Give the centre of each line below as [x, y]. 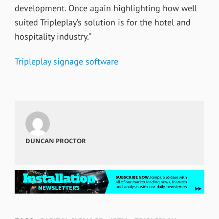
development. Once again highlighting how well [106, 8]
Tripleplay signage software [66, 61]
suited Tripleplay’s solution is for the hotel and [102, 22]
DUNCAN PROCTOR [55, 141]
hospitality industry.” [53, 37]
